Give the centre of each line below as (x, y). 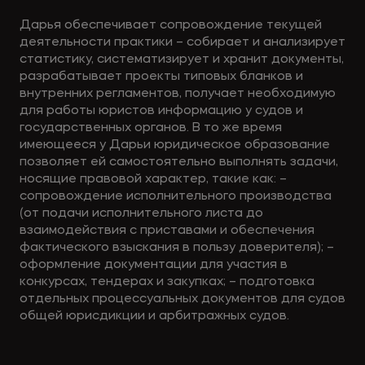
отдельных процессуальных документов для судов (182, 299)
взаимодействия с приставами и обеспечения (167, 231)
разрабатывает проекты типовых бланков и (161, 77)
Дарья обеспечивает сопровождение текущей (170, 26)
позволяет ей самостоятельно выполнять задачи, (178, 163)
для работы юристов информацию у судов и (161, 111)
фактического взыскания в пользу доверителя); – (176, 248)
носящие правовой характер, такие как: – (153, 180)
